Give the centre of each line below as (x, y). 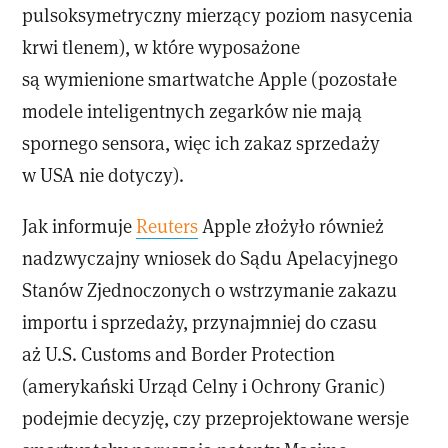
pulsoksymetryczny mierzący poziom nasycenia (218, 15)
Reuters (167, 226)
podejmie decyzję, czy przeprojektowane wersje (216, 418)
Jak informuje (79, 226)
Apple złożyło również (291, 226)
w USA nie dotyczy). (103, 175)
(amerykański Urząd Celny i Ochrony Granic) (204, 386)
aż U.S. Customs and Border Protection (179, 354)
